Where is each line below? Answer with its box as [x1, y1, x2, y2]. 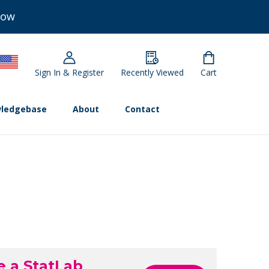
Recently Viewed [121, 67, 184, 79]
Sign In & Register [35, 67, 104, 79]
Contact [125, 103, 160, 115]
